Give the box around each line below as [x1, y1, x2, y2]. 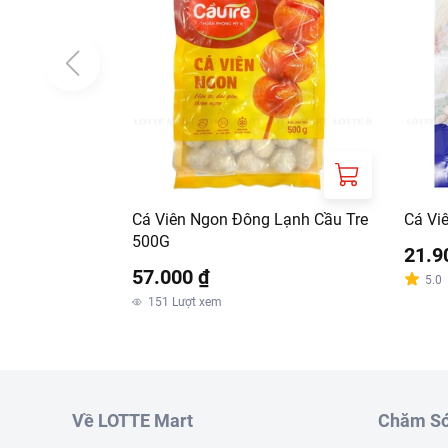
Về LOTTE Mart [72, 410, 193, 431]
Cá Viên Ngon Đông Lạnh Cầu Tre [132, 210, 368, 229]
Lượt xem [172, 295, 222, 309]
